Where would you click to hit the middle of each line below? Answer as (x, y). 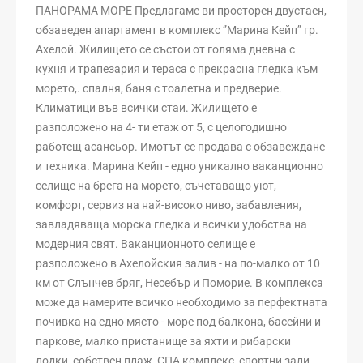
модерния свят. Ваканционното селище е (145, 243)
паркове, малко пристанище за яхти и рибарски (163, 341)
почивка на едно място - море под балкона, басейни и (178, 321)
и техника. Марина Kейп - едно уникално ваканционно (179, 166)
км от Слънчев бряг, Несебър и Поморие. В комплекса (179, 282)
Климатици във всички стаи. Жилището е (146, 107)
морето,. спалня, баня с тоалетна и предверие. (159, 88)
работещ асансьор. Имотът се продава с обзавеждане (180, 146)
